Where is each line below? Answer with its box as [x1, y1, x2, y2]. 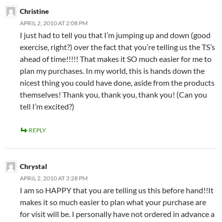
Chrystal [20, 162, 47, 171]
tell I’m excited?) [20, 102, 74, 111]
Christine [20, 7, 49, 16]
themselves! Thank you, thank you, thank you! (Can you [20, 90, 207, 100]
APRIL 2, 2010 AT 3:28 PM [20, 174, 88, 182]
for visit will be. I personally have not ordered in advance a [20, 209, 215, 219]
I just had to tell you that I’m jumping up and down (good [20, 30, 211, 40]
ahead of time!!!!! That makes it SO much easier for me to [20, 54, 212, 64]
